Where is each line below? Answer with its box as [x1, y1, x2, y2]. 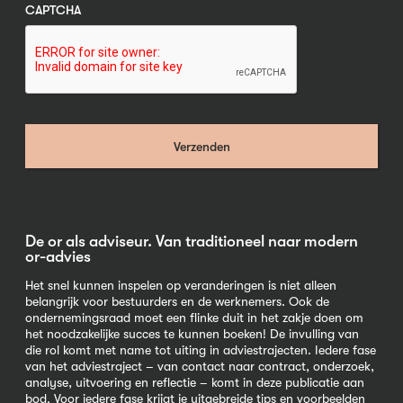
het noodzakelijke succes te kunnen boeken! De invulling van [25, 327, 359, 341]
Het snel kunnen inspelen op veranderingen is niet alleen [25, 278, 336, 292]
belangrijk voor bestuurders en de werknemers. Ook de [25, 294, 329, 309]
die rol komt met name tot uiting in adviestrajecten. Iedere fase [25, 343, 376, 357]
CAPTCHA [25, 3, 81, 18]
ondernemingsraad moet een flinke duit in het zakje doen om [25, 310, 363, 325]
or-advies [25, 247, 91, 265]
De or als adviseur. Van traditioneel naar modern [25, 232, 358, 250]
